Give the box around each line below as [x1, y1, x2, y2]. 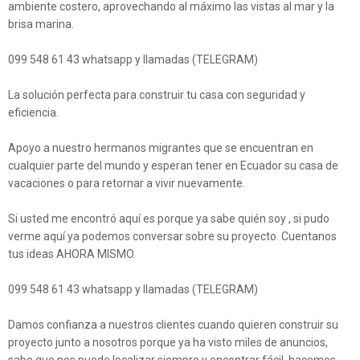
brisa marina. [8, 17, 74, 31]
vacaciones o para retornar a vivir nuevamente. [8, 176, 245, 190]
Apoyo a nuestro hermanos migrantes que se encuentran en [8, 141, 313, 154]
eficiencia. [8, 105, 59, 119]
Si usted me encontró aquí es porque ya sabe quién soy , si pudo [8, 211, 329, 225]
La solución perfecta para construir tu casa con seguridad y [8, 88, 305, 101]
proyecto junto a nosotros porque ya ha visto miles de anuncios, [8, 335, 328, 349]
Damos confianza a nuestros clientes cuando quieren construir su [8, 317, 338, 331]
